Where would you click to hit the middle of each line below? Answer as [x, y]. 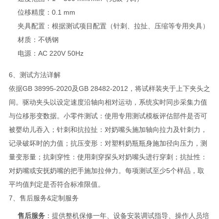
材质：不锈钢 [38, 39]
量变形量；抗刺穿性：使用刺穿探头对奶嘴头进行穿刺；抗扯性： [108, 157]
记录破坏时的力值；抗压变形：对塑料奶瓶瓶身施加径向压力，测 [108, 143]
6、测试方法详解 [34, 75]
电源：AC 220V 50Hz [50, 53]
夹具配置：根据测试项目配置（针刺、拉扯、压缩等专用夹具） [113, 26]
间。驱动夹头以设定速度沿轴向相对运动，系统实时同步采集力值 [108, 102]
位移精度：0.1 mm [46, 12]
